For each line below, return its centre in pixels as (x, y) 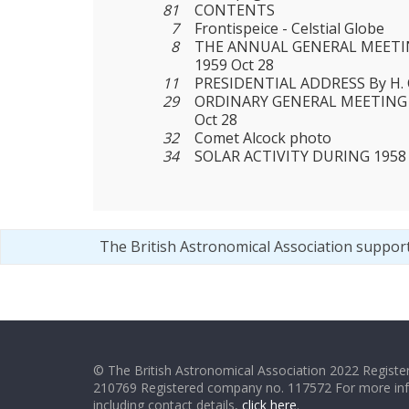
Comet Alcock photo (263, 138)
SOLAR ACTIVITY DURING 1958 (301, 157)
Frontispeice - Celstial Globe (290, 29)
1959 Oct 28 (235, 65)
